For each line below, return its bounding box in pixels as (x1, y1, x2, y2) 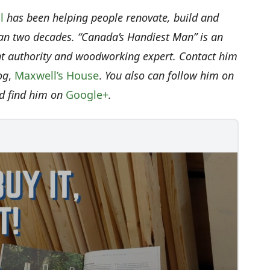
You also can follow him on (105, 68, 234, 83)
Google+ (66, 87, 108, 102)
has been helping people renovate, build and (7, 10, 219, 25)
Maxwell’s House (14, 68, 99, 83)
